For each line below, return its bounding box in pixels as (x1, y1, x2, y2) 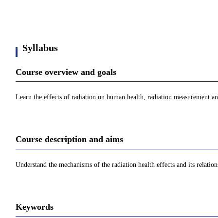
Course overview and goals (16, 67, 116, 77)
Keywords (16, 201, 54, 212)
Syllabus (22, 42, 58, 53)
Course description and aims (16, 134, 123, 145)
